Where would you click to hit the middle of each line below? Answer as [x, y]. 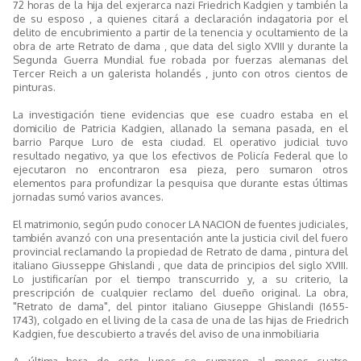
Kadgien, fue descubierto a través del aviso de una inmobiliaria [166, 333]
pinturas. [34, 86]
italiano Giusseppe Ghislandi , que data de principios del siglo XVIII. [180, 264]
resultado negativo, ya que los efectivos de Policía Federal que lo [180, 155]
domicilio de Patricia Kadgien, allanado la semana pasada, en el [180, 127]
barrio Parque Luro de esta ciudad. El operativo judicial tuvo [180, 141]
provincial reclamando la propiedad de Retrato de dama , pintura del [180, 251]
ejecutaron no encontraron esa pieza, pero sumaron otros [180, 168]
